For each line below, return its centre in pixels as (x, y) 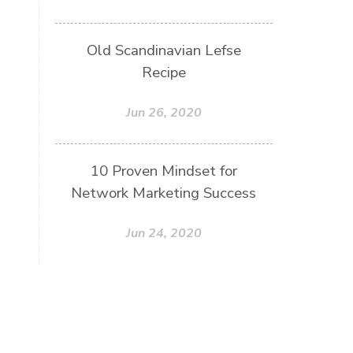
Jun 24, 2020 (163, 233)
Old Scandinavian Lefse (163, 50)
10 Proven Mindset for (163, 171)
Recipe (163, 72)
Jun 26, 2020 (163, 112)
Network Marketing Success (164, 193)
